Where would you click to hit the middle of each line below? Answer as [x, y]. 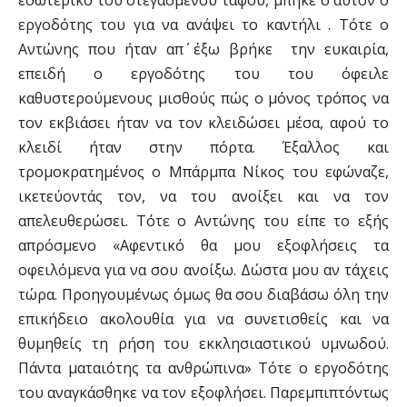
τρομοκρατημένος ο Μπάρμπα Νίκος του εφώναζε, [203, 172]
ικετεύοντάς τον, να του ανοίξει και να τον [203, 196]
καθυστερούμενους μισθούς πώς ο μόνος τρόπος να [203, 98]
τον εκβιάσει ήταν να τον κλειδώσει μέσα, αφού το [203, 123]
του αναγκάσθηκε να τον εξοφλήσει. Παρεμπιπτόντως [203, 392]
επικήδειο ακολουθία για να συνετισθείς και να [203, 319]
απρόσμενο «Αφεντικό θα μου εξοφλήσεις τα [203, 245]
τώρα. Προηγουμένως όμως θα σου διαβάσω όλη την [203, 294]
